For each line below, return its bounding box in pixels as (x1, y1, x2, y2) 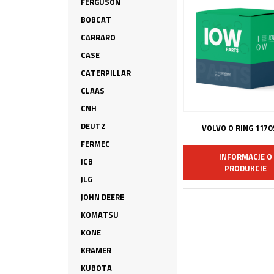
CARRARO (80, 31, 116, 43)
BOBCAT (80, 13, 111, 26)
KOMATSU (80, 209, 119, 221)
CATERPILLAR (80, 67, 131, 79)
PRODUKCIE (224, 161, 267, 174)
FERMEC (80, 138, 110, 150)
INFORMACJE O (218, 150, 272, 163)
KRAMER (80, 244, 111, 256)
